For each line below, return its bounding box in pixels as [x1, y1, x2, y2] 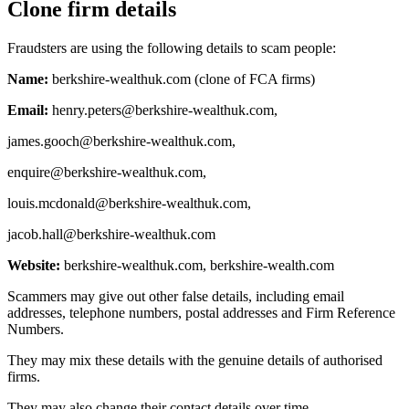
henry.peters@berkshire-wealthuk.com [52, 101, 274, 118]
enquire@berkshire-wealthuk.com [7, 163, 203, 180]
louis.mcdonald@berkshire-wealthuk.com [7, 194, 247, 211]
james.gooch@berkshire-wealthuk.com [7, 132, 232, 149]
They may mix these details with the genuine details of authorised [7, 351, 383, 368]
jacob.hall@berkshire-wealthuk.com [7, 225, 215, 242]
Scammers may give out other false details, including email [7, 288, 344, 304]
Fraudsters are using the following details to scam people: [7, 39, 336, 56]
